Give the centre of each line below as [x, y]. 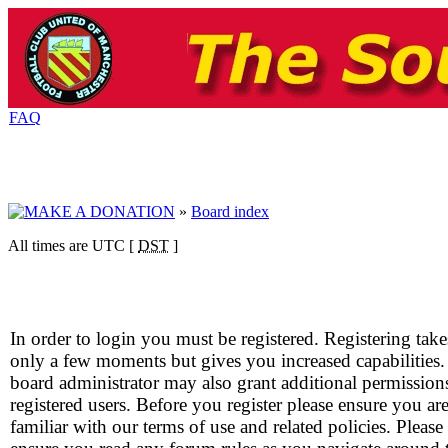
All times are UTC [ [73, 245]
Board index [230, 211]
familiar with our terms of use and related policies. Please [226, 426]
